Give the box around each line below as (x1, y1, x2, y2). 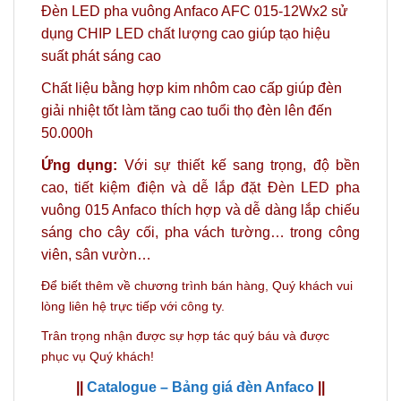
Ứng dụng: (41, 157, 118, 173)
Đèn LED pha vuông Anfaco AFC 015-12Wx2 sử (41, 3, 348, 19)
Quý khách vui (272, 278, 353, 294)
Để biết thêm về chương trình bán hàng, (41, 278, 272, 294)
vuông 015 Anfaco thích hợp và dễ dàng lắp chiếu (41, 201, 360, 218)
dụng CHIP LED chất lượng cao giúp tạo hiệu (41, 25, 330, 41)
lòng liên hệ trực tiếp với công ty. (41, 299, 225, 314)
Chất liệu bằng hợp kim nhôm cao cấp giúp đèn (41, 80, 342, 96)
